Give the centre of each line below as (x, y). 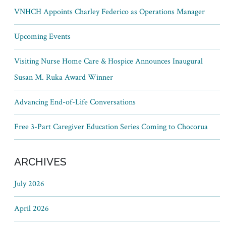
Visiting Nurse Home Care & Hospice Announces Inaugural (108, 62)
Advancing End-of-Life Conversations (75, 102)
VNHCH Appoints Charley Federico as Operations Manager (109, 12)
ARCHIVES (40, 162)
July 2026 (29, 184)
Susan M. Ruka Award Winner (64, 78)
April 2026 (32, 209)
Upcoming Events (42, 37)
